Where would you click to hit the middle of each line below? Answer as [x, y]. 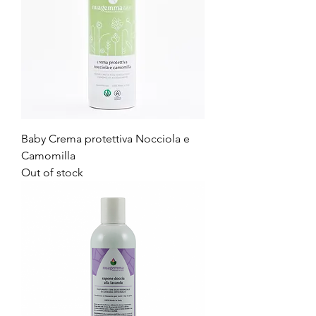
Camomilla [48, 156]
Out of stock [52, 172]
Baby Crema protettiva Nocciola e [105, 139]
